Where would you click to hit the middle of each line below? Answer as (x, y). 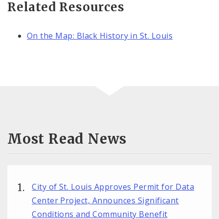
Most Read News (67, 139)
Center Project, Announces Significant (105, 200)
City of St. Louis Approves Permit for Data (113, 186)
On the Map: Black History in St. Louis (100, 35)
